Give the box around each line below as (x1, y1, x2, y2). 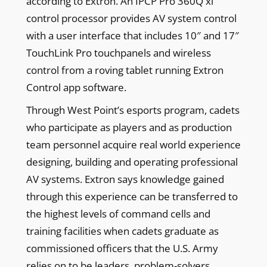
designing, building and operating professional (26, 154, 238, 169)
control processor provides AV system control (26, 11, 237, 25)
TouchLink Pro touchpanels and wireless (26, 45, 211, 60)
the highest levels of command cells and (26, 206, 210, 221)
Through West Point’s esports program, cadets (26, 103, 240, 117)
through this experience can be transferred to (26, 189, 238, 203)
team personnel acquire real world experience (26, 137, 241, 151)
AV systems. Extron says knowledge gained (26, 172, 224, 186)
